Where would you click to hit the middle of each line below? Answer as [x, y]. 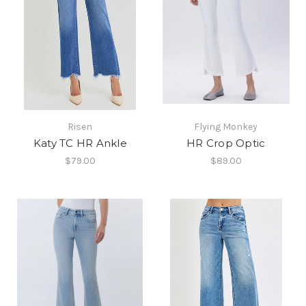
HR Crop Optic [226, 143]
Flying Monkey [226, 127]
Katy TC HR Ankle [80, 143]
